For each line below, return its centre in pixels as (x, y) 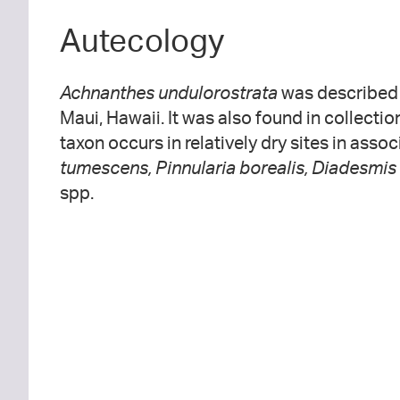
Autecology (142, 40)
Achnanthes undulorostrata (169, 92)
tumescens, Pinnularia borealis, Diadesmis (228, 167)
